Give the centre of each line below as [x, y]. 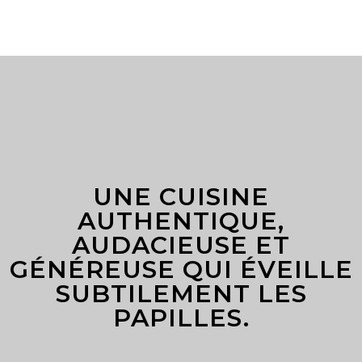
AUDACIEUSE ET [181, 245]
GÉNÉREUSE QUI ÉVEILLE [181, 269]
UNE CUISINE [181, 196]
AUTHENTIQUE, [181, 221]
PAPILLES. [181, 318]
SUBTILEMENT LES [181, 293]
